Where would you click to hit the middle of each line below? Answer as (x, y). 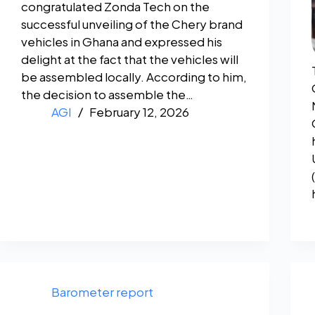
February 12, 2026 (139, 112)
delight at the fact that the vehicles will (130, 59)
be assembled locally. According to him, (134, 77)
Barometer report (102, 292)
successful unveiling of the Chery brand (132, 24)
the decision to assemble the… (107, 95)
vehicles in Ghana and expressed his (122, 42)
